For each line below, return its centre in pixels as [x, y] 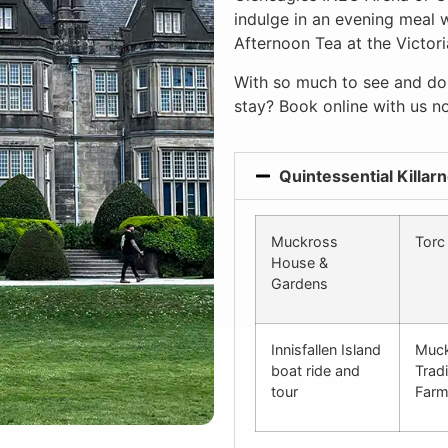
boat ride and [315, 371]
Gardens [299, 284]
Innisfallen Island [326, 350]
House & [299, 263]
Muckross [304, 242]
